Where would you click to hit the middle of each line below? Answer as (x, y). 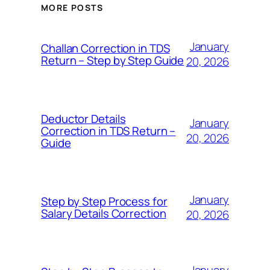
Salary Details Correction (104, 214)
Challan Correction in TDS (105, 49)
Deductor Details (83, 119)
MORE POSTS (72, 7)
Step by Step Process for (104, 202)
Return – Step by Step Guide (113, 61)
